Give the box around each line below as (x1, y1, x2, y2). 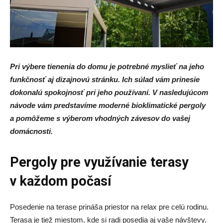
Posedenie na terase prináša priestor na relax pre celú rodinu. (10, 203, 209, 211)
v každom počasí (10, 173, 111, 189)
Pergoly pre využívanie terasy (10, 154, 189, 170)
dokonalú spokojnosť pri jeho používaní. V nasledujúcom (10, 88, 208, 97)
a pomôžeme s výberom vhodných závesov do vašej (10, 114, 190, 122)
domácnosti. (10, 127, 53, 135)
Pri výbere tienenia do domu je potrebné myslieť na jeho (10, 62, 204, 71)
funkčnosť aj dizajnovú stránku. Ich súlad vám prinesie (10, 75, 200, 84)
